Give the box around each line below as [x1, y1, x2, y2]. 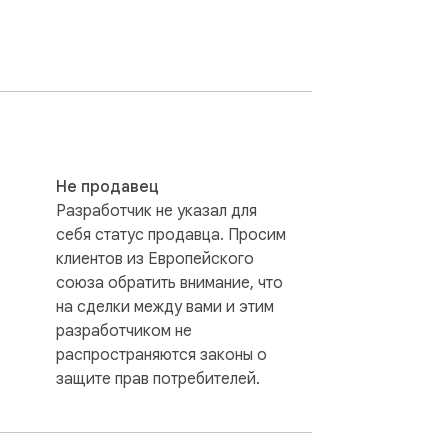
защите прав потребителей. [56, 368, 260, 389]
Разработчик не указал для [56, 200, 257, 221]
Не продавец [56, 176, 159, 197]
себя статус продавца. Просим [56, 224, 286, 245]
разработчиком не [56, 320, 192, 341]
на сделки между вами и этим [56, 296, 274, 317]
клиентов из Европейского [56, 248, 254, 269]
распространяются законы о [56, 344, 267, 365]
